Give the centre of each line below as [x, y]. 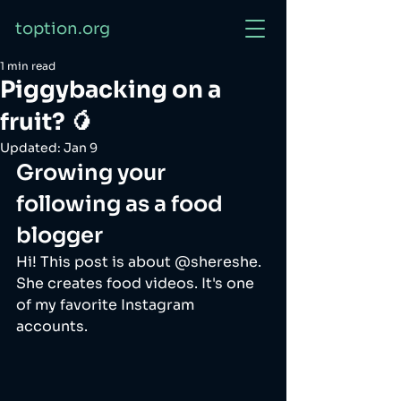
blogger [60, 235]
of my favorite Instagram [107, 305]
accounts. [54, 326]
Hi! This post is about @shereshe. [141, 262]
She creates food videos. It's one [137, 283]
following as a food [122, 204]
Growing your [93, 173]
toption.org [63, 29]
